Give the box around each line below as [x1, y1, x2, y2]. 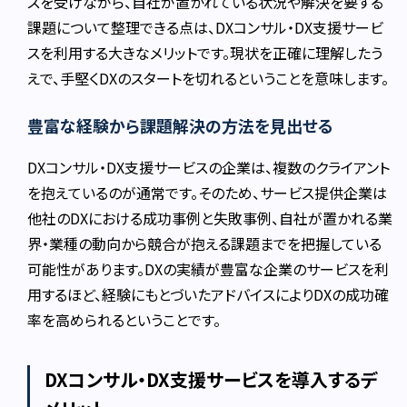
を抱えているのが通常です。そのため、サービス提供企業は [27, 182, 388, 204]
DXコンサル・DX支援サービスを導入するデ [45, 366, 379, 393]
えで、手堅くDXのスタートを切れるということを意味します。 [27, 67, 390, 90]
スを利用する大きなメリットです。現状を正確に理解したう [27, 42, 383, 65]
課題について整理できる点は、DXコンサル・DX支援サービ [27, 16, 384, 39]
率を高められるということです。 [27, 309, 222, 332]
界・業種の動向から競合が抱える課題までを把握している [27, 233, 382, 255]
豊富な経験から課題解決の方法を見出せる [27, 114, 334, 138]
